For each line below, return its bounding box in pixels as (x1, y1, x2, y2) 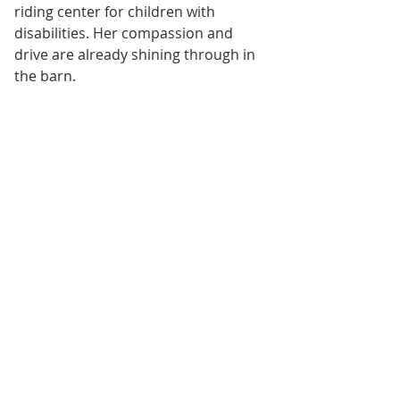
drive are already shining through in (14, 45, 259, 65)
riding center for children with (14, 2, 219, 22)
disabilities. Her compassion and (14, 23, 237, 44)
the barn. (14, 66, 76, 87)
